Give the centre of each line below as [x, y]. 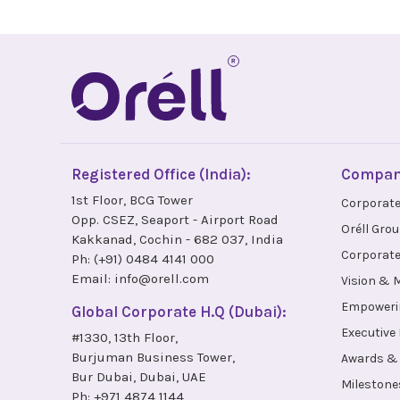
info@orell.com [162, 279]
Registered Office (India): [161, 175]
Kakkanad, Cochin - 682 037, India [177, 240]
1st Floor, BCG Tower [132, 200]
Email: [93, 279]
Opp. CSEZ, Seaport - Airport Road [175, 220]
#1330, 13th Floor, [125, 338]
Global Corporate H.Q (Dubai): [179, 312]
